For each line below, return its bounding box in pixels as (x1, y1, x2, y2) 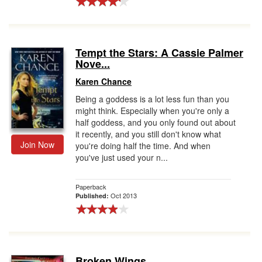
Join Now (20, 139, 54, 150)
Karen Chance (75, 75, 132, 87)
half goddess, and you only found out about (75, 116, 236, 128)
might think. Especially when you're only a (75, 105, 229, 116)
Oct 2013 (111, 191, 137, 200)
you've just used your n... (75, 151, 168, 163)
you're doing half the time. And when (75, 140, 211, 151)
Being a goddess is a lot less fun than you (75, 93, 229, 105)
